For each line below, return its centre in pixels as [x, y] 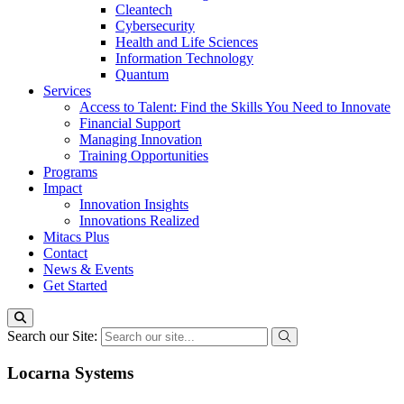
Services [67, 91]
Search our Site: [54, 336]
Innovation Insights [134, 204]
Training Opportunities [144, 156]
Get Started [75, 285]
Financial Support [130, 123]
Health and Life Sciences [187, 42]
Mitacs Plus [76, 237]
